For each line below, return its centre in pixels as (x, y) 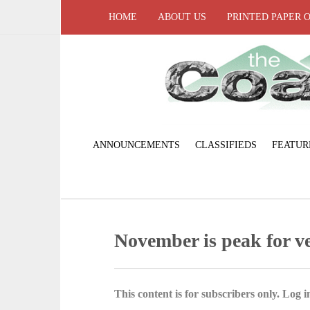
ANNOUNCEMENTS (136, 145)
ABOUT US (182, 17)
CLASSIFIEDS (226, 145)
